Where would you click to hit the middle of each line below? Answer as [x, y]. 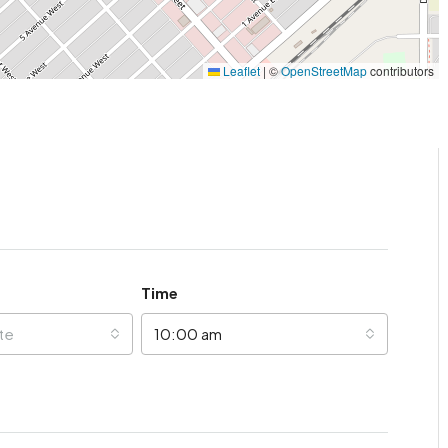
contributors [401, 70]
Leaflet [240, 70]
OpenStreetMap [324, 70]
